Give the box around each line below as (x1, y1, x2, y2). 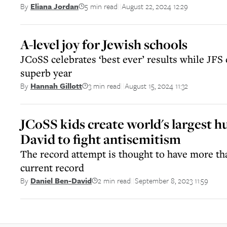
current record (20, 161, 84, 174)
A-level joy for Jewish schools (20, 35, 187, 53)
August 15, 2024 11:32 (125, 80, 188, 91)
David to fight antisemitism (20, 130, 181, 148)
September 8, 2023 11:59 (135, 174, 208, 186)
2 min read (98, 174, 131, 186)
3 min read (88, 80, 121, 91)
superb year (20, 66, 72, 80)
